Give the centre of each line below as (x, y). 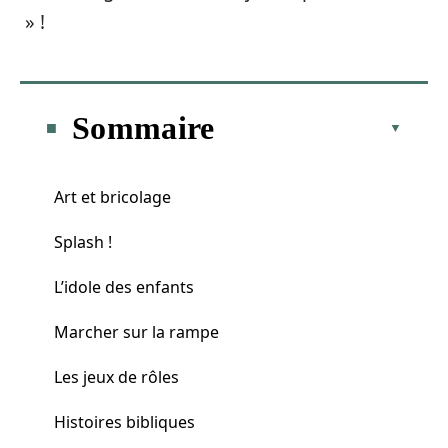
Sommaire (143, 127)
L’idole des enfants (124, 286)
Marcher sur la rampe (136, 331)
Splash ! (83, 241)
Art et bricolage (112, 196)
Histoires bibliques (124, 421)
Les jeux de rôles (116, 376)
